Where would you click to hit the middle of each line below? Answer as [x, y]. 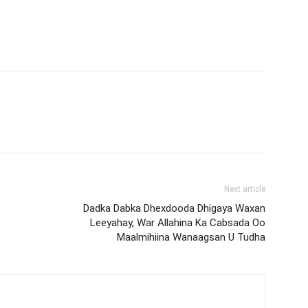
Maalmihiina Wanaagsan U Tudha [191, 237]
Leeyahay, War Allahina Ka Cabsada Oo [178, 222]
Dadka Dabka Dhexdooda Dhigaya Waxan [174, 208]
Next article [245, 189]
